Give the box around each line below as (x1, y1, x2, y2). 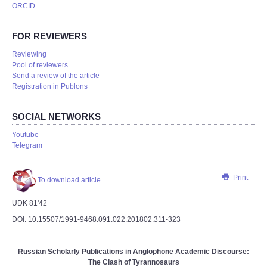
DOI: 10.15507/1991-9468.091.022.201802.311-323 (12, 215, 181, 223)
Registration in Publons (12, 82, 88, 91)
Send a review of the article (12, 72, 100, 80)
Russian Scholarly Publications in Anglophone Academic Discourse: (18, 247, 249, 256)
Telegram (12, 141, 42, 150)
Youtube (12, 131, 39, 139)
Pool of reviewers (12, 61, 68, 69)
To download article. (36, 176, 103, 185)
